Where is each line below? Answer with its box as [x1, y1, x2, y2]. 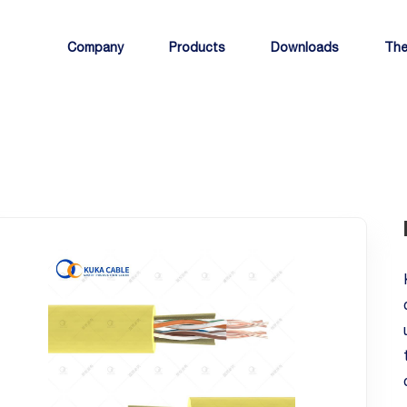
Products [169, 40, 225, 55]
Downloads [271, 40, 339, 55]
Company [67, 40, 124, 55]
